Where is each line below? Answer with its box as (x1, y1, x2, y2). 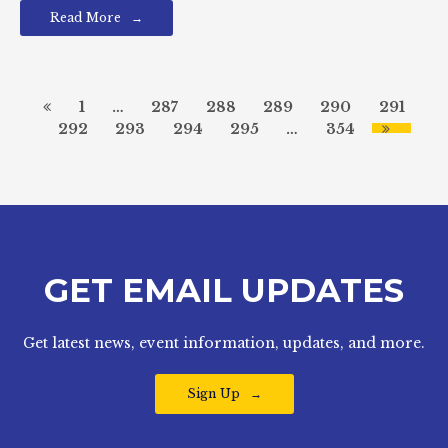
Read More (50, 10, 121, 25)
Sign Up (186, 386, 240, 401)
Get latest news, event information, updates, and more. (23, 334, 425, 352)
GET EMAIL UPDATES (44, 271, 404, 310)
